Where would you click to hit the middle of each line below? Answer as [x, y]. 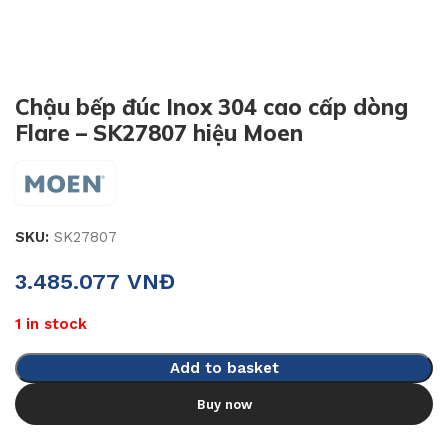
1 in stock [51, 324]
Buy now [224, 404]
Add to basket [224, 368]
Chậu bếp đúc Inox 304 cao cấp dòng [211, 107]
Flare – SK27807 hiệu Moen [159, 133]
